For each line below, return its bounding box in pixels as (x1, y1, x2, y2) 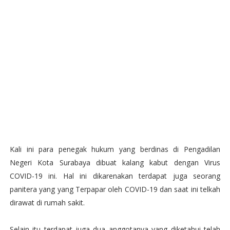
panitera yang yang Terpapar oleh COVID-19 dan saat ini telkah (9, 184, 221, 194)
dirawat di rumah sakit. (9, 198, 85, 207)
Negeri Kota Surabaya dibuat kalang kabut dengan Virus (9, 158, 221, 167)
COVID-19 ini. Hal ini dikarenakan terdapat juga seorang (9, 171, 221, 181)
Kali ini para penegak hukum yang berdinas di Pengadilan (9, 144, 221, 154)
